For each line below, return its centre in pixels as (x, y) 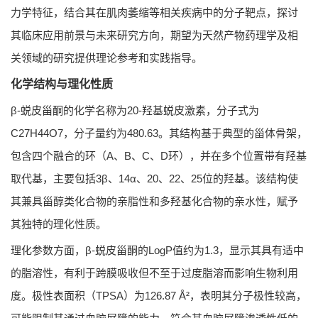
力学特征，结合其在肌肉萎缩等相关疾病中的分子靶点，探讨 (154, 13)
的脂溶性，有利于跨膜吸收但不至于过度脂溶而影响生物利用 (154, 273)
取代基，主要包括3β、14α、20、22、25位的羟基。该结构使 (154, 179)
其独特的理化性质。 (59, 224)
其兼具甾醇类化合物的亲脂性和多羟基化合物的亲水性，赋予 (154, 202)
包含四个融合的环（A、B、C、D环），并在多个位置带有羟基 (159, 156)
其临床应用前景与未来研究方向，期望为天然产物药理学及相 (154, 35)
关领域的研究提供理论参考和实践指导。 (106, 58)
